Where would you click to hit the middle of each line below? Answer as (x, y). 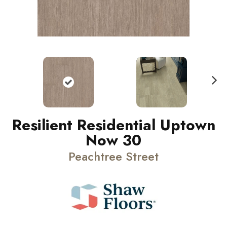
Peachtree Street (113, 156)
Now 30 (113, 140)
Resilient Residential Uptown (113, 125)
